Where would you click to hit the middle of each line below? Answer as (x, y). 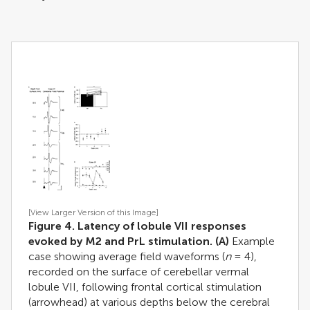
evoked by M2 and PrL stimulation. (120, 241)
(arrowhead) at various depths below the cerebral (149, 302)
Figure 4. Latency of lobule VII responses (137, 226)
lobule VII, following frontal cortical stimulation (145, 286)
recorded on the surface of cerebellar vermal (139, 271)
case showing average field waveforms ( (127, 256)
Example (252, 241)
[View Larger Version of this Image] (93, 212)
